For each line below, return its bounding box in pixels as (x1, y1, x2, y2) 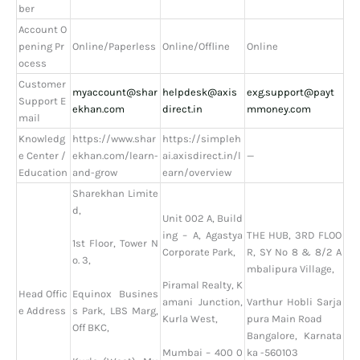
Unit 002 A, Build (162, 211, 243, 224)
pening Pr (18, 39, 64, 52)
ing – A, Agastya (162, 228, 243, 241)
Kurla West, (162, 313, 218, 325)
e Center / (18, 149, 66, 162)
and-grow (72, 166, 117, 178)
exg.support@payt (247, 85, 334, 98)
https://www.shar (72, 132, 156, 145)
